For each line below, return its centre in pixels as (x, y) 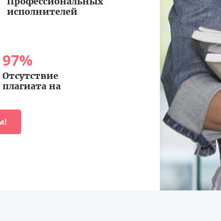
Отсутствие (30, 75)
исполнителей (42, 11)
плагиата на (31, 86)
